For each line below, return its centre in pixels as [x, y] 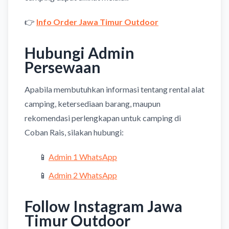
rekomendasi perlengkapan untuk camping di [103, 118]
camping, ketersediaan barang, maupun [93, 103]
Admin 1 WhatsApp [83, 156]
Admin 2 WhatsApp [83, 175]
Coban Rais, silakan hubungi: [74, 132]
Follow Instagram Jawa [104, 206]
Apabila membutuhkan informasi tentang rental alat [114, 89]
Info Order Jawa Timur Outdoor [97, 21]
